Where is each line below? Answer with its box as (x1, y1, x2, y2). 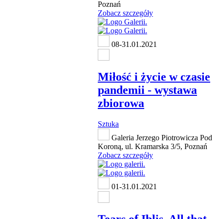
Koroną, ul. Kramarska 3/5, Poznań (98, 142, 207, 151)
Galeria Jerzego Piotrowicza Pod (109, 133, 212, 142)
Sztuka (98, 119, 119, 128)
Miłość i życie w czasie (98, 70, 210, 83)
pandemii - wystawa (98, 84, 197, 96)
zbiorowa (98, 97, 144, 109)
